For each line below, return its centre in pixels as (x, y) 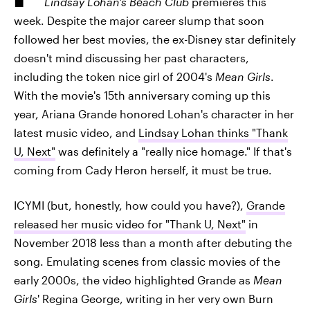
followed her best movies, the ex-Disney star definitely (155, 39)
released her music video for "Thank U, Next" (130, 224)
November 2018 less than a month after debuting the (153, 243)
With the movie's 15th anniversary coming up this (142, 95)
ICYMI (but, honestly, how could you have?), (130, 205)
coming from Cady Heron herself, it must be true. (143, 170)
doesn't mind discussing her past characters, (131, 58)
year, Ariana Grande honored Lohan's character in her (154, 114)
